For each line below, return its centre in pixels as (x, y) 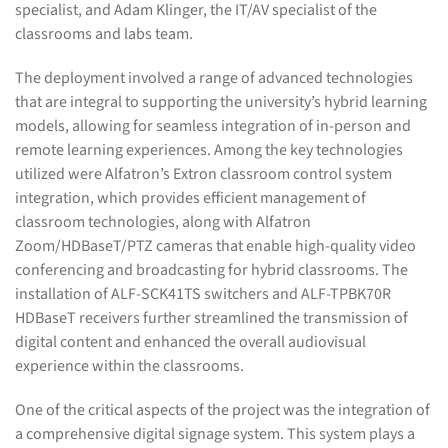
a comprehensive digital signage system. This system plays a (215, 433)
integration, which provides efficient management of (190, 197)
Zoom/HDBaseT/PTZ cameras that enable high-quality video (215, 245)
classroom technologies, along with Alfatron (163, 221)
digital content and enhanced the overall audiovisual (190, 341)
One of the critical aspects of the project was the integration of (222, 409)
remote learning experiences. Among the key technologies (209, 149)
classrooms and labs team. (104, 33)
